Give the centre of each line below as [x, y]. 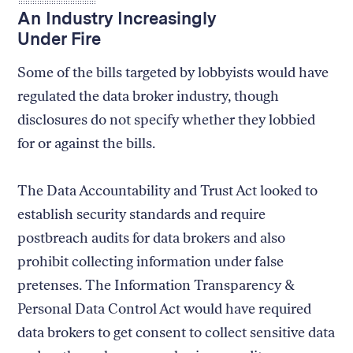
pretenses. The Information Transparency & [156, 285]
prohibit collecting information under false [151, 261]
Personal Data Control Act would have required [165, 308]
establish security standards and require [142, 214]
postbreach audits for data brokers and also [152, 238]
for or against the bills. [88, 143]
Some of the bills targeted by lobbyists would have [173, 72]
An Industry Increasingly [117, 18]
